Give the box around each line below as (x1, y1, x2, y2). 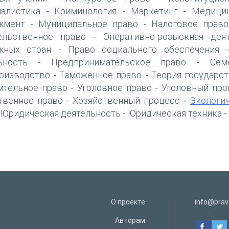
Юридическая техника (128, 107, 222, 119)
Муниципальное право (38, 18, 138, 29)
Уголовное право (77, 82, 152, 93)
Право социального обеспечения (68, 43, 219, 55)
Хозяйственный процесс (73, 95, 180, 106)
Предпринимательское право (51, 56, 187, 67)
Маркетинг (130, 5, 178, 16)
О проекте (110, 197, 145, 206)
